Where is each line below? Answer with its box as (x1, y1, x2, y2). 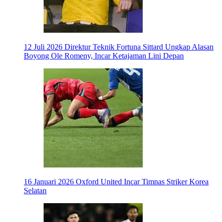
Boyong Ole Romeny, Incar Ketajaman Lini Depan (24, 52, 184, 60)
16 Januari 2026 (24, 177, 74, 186)
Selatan (24, 186, 47, 195)
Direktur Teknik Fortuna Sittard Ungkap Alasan (64, 43, 214, 52)
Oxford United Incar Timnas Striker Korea (76, 177, 209, 186)
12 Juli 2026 (24, 43, 62, 52)
